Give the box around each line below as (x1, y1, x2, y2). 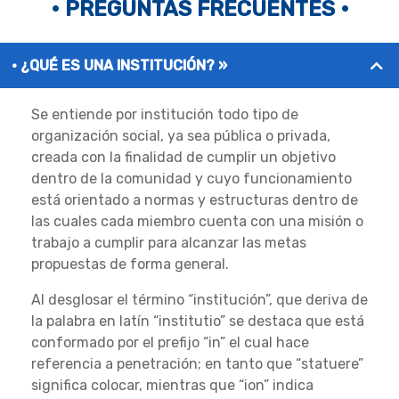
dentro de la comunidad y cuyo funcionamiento (31, 170, 352, 188)
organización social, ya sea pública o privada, (31, 127, 330, 145)
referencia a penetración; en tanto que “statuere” (31, 355, 363, 373)
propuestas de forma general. (31, 256, 229, 273)
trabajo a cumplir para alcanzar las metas (31, 234, 306, 252)
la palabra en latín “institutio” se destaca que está (31, 313, 364, 330)
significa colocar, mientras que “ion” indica (31, 377, 313, 395)
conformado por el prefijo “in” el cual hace (31, 334, 309, 352)
